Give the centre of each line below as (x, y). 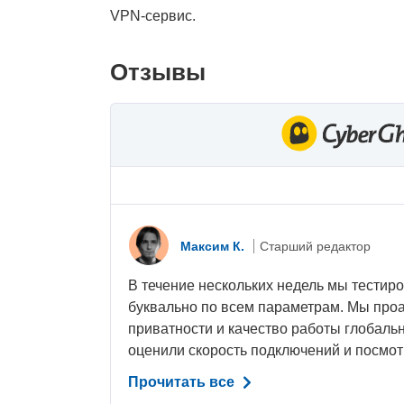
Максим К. (215, 246)
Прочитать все (184, 382)
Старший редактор (316, 246)
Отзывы (158, 73)
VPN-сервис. (153, 16)
